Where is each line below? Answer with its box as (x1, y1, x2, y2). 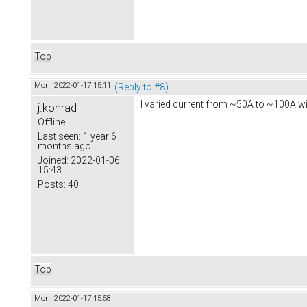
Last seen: (38, 131, 81, 143)
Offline (38, 116, 65, 128)
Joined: (38, 155, 69, 167)
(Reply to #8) (114, 82, 169, 93)
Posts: (38, 179, 66, 191)
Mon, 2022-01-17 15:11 (34, 81, 111, 90)
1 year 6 (81, 131, 116, 143)
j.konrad (38, 101, 77, 115)
